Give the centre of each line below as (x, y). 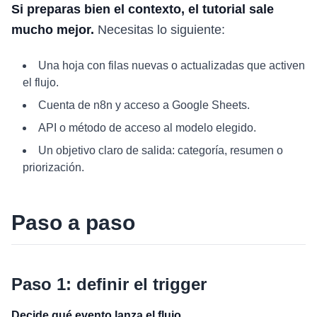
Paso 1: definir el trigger (109, 284)
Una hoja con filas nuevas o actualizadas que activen (172, 65)
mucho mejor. (53, 30)
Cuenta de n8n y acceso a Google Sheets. (144, 105)
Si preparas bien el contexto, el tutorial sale (143, 9)
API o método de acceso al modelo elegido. (147, 128)
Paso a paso (73, 223)
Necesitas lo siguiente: (160, 30)
